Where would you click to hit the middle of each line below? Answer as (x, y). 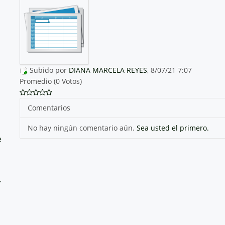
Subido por (49, 70)
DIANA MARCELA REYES (108, 70)
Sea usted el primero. (173, 128)
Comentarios (49, 107)
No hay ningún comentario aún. (82, 128)
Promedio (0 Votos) (50, 81)
